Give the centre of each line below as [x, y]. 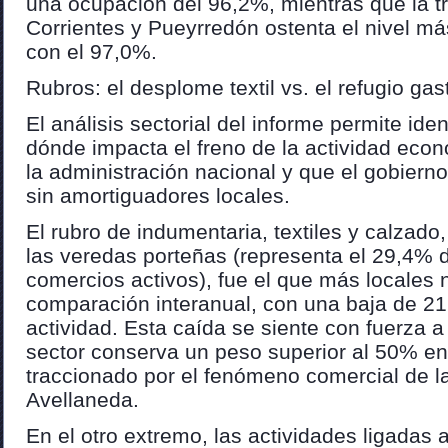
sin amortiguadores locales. [158, 195]
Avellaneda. [82, 399]
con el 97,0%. [91, 51]
